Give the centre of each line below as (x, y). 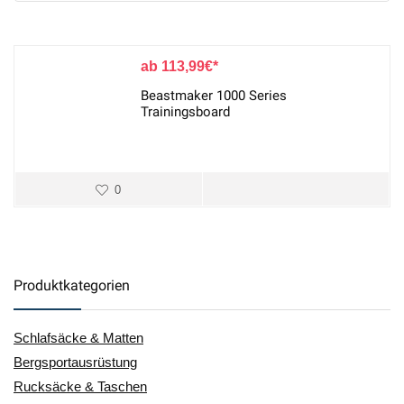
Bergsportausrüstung (75, 362)
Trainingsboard (185, 112)
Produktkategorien (72, 285)
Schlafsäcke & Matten (78, 338)
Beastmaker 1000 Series (214, 96)
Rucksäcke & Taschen (80, 386)
